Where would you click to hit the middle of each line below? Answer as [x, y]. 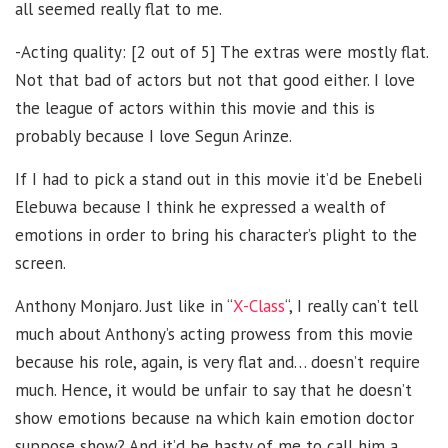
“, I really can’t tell [351, 305]
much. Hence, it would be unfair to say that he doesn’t [213, 389]
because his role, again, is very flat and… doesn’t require [217, 361]
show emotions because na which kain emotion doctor [214, 417]
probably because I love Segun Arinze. [153, 135]
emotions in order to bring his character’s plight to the [216, 234]
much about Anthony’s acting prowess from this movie [214, 333]
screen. [40, 262]
